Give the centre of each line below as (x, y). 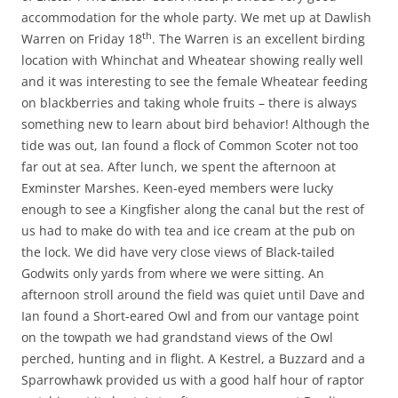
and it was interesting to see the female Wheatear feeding (195, 81)
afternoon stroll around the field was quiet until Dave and (193, 294)
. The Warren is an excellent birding (259, 38)
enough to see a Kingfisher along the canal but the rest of (193, 209)
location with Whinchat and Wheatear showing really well (192, 60)
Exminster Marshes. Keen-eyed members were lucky (177, 187)
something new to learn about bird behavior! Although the (195, 123)
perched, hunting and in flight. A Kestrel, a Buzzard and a (193, 358)
